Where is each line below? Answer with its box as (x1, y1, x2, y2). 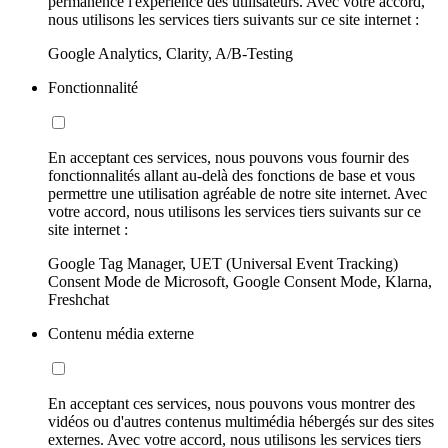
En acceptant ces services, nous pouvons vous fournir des (48, 149, 409, 167)
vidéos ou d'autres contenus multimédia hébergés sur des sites (48, 413, 434, 431)
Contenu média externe (48, 325, 194, 343)
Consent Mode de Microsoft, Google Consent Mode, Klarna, (48, 273, 432, 291)
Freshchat (48, 291, 109, 309)
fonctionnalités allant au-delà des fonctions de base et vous (48, 167, 415, 185)
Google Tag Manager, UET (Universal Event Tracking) (48, 255, 398, 273)
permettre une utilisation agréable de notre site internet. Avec (48, 185, 427, 203)
